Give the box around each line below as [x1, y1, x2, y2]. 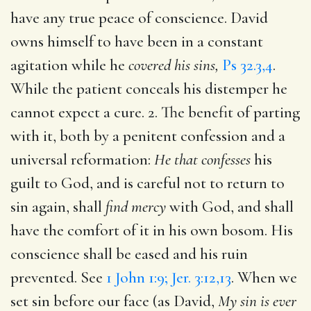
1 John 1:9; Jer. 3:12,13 [106, 267, 231, 287]
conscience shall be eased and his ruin [10, 244, 248, 264]
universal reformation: [10, 149, 154, 169]
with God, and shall [166, 196, 294, 217]
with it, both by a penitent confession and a [10, 126, 285, 146]
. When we [231, 267, 297, 287]
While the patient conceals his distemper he [10, 78, 287, 99]
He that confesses [154, 149, 251, 169]
